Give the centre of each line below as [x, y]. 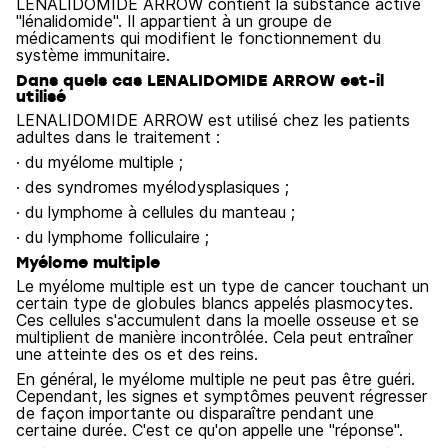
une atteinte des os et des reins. [137, 354]
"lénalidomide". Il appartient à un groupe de [174, 21]
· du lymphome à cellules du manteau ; [155, 212]
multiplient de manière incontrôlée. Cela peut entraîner [214, 337]
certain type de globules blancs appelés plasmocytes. [214, 303]
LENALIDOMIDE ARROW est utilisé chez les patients [213, 120]
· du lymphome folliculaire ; [112, 237]
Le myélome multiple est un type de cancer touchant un [222, 286]
